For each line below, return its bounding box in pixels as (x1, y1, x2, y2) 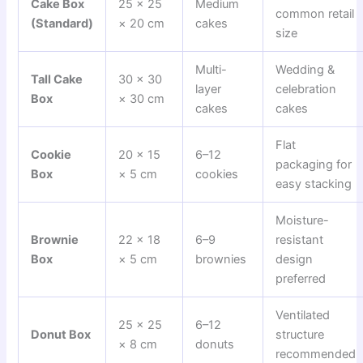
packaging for (275, 157, 352, 173)
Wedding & (275, 62, 335, 78)
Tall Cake (31, 72, 83, 88)
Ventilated (275, 308, 331, 323)
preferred (275, 271, 327, 287)
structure (275, 327, 325, 343)
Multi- (195, 62, 228, 78)
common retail (275, 6, 355, 22)
